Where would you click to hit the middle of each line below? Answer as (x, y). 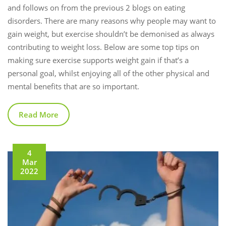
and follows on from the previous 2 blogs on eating (96, 7)
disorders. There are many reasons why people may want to (112, 20)
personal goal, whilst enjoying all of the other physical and (108, 73)
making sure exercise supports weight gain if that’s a (98, 60)
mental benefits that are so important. (73, 86)
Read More (39, 114)
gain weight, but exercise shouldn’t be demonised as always (111, 34)
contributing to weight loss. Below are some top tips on (103, 47)
